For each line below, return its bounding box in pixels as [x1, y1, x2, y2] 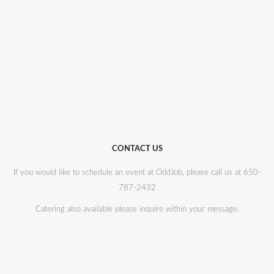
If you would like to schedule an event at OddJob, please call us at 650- [13, 169, 261, 177]
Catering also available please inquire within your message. [35, 206, 239, 213]
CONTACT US [111, 145, 163, 153]
